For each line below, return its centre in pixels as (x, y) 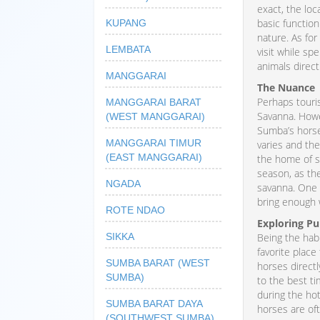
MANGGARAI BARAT (154, 102)
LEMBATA (128, 49)
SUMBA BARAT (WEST (158, 262)
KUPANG (126, 22)
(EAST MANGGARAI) (154, 157)
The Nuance (286, 88)
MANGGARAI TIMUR (154, 142)
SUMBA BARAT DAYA (154, 303)
